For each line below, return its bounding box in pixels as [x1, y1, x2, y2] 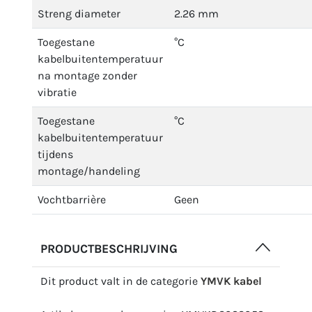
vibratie [38, 86, 77, 99]
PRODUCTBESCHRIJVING [40, 242, 178, 256]
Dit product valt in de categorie [40, 274, 201, 288]
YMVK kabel [201, 274, 262, 288]
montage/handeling [38, 164, 140, 178]
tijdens [38, 148, 73, 161]
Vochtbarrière [38, 193, 106, 206]
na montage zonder [38, 69, 137, 82]
